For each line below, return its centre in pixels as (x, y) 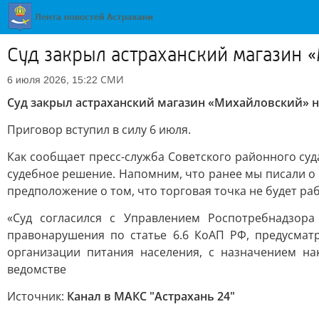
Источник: (37, 296)
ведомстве (37, 269)
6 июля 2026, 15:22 (52, 80)
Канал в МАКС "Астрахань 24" (151, 296)
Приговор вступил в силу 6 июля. (99, 130)
